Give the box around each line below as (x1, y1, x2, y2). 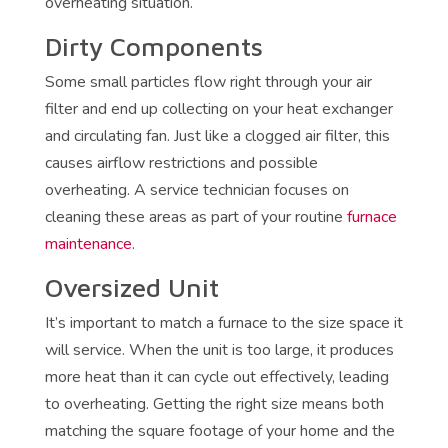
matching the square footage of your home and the (44, 420, 395, 443)
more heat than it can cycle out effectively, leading (44, 366, 389, 389)
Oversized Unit (44, 272, 219, 303)
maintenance (44, 233, 132, 256)
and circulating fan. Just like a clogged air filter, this (44, 125, 390, 148)
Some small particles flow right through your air (44, 71, 372, 94)
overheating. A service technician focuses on (44, 179, 349, 202)
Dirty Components (44, 31, 263, 62)
